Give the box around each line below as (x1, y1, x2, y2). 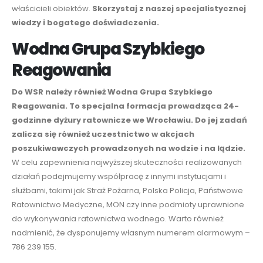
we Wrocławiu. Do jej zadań (131, 114, 247, 126)
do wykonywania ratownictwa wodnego (12, 213, 165, 225)
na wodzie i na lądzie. (156, 143, 245, 154)
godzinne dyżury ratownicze (12, 114, 131, 126)
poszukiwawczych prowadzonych (12, 143, 156, 154)
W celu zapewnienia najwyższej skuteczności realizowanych (12, 157, 242, 168)
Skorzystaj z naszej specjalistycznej (92, 3, 246, 15)
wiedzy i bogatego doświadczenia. (12, 17, 159, 29)
